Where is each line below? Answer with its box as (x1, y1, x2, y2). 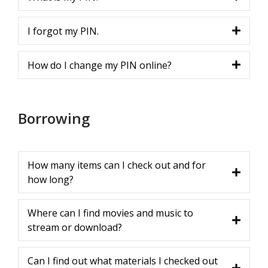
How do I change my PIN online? (28, 58, 172, 72)
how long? (28, 173, 74, 186)
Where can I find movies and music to (28, 206, 193, 220)
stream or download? (28, 221, 122, 234)
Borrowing (18, 108, 90, 128)
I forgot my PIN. (28, 24, 99, 38)
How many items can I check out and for (28, 159, 206, 172)
